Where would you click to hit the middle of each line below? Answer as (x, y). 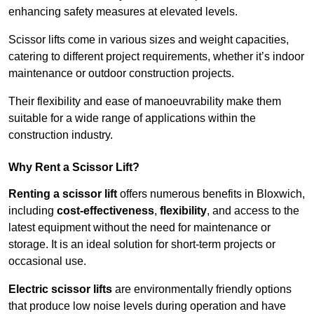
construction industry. (61, 135)
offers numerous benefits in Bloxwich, (211, 194)
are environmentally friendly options (202, 289)
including (33, 211)
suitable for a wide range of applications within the (132, 118)
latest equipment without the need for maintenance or (139, 228)
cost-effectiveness (105, 211)
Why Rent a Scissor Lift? (74, 168)
